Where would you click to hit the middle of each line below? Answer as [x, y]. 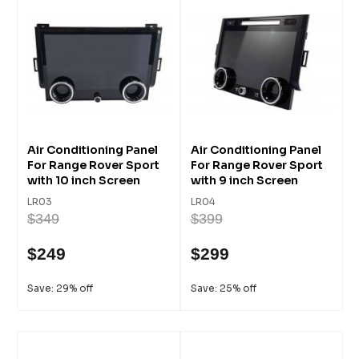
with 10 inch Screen [84, 180]
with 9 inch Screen [244, 180]
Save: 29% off [60, 288]
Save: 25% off [223, 288]
